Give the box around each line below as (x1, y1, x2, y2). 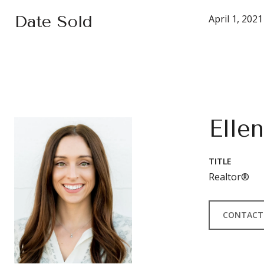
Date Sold (14, 12, 93, 31)
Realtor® (209, 170, 249, 183)
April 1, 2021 (209, 12, 263, 25)
